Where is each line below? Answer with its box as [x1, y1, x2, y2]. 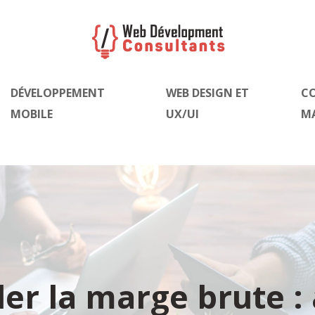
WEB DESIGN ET [165, 85, 249, 101]
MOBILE [11, 106, 53, 122]
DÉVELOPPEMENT [11, 85, 105, 101]
